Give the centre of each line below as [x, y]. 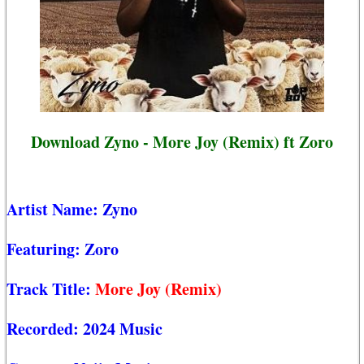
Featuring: [45, 249]
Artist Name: [54, 210]
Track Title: [51, 289]
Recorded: [45, 329]
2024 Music [123, 329]
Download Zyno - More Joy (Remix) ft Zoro [182, 141]
